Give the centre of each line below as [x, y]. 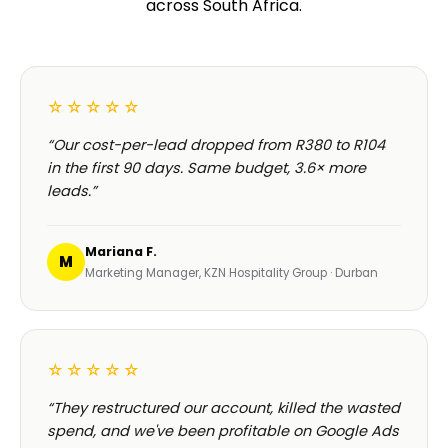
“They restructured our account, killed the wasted [223, 408]
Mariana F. [121, 252]
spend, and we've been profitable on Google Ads [223, 431]
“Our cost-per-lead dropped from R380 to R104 [216, 145]
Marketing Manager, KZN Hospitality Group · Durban [231, 273]
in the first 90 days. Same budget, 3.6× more [206, 168]
